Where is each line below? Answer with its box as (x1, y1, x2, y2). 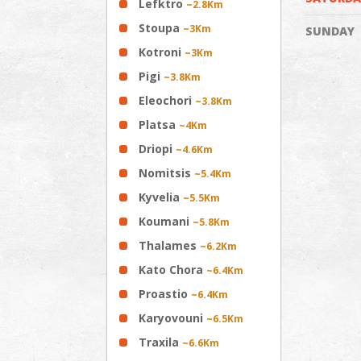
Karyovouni (139, 309, 206, 326)
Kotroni (139, 44, 185, 60)
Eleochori (139, 92, 195, 108)
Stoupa (139, 19, 183, 35)
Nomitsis (139, 164, 194, 180)
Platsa (139, 116, 179, 132)
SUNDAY (305, 23, 355, 39)
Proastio (139, 285, 191, 301)
